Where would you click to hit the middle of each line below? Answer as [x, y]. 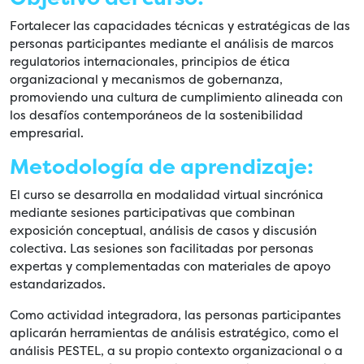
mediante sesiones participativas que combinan [152, 212]
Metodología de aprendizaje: [164, 167]
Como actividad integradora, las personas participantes [175, 314]
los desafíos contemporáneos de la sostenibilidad [156, 115]
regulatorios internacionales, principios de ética [150, 61]
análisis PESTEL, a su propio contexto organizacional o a [176, 350]
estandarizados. [59, 284]
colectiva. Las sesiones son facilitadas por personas [162, 248]
